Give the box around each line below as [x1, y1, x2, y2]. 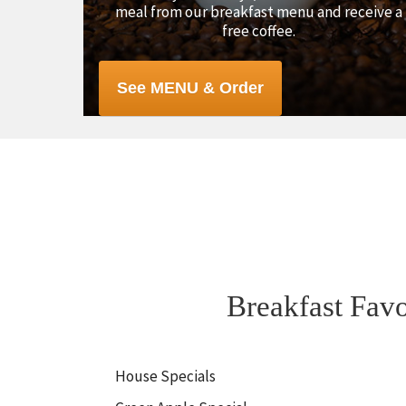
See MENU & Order [117, 79, 264, 98]
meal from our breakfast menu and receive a [114, 2, 402, 23]
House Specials [115, 366, 216, 387]
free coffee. [221, 21, 295, 42]
